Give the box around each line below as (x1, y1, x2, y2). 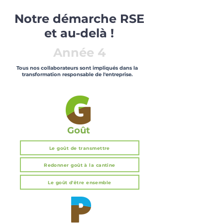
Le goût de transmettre (49, 145, 110, 151)
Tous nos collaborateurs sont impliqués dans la (16, 65, 138, 71)
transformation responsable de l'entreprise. (21, 71, 133, 78)
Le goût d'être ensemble (48, 179, 111, 185)
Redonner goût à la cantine (44, 162, 115, 168)
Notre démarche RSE (14, 11, 144, 26)
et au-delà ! (44, 26, 114, 40)
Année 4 (53, 45, 106, 60)
